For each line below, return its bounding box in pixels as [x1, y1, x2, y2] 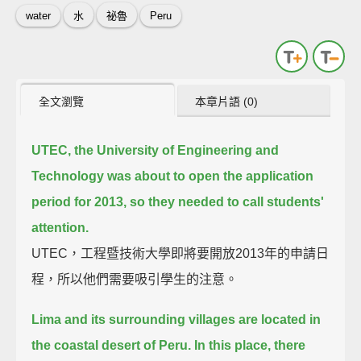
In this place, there [194, 338, 306, 352]
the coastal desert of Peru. [31, 338, 192, 352]
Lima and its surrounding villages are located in [31, 312, 322, 326]
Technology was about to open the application [31, 168, 314, 183]
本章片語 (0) [195, 94, 259, 108]
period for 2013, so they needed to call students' [31, 194, 325, 209]
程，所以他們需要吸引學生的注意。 [31, 272, 239, 286]
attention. [31, 220, 89, 234]
